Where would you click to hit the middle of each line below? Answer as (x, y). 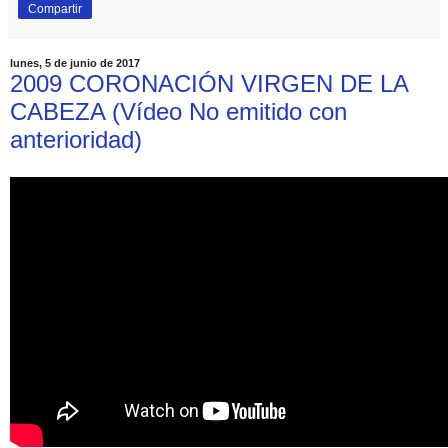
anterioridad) (76, 139)
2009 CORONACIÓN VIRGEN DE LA (209, 83)
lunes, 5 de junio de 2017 (75, 63)
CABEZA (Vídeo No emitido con (178, 111)
